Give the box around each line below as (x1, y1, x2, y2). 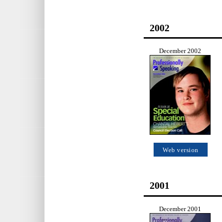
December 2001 (159, 205, 201, 213)
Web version (163, 147, 199, 154)
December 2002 (159, 48, 201, 55)
